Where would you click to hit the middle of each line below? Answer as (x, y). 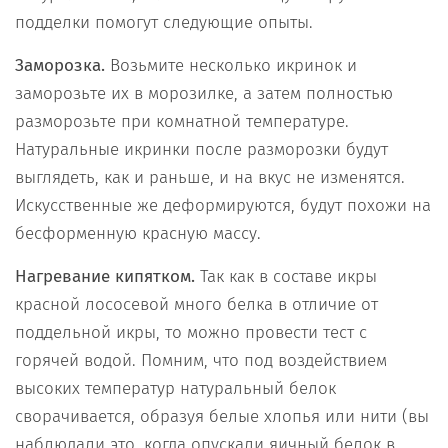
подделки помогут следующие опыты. (164, 22)
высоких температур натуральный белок (175, 388)
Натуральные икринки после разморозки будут (201, 149)
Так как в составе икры (288, 276)
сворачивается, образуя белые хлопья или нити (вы (222, 416)
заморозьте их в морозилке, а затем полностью (204, 93)
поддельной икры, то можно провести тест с (191, 332)
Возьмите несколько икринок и (233, 65)
